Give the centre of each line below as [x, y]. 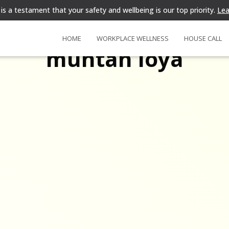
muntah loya [114, 59]
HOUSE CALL [203, 38]
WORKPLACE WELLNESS [133, 38]
